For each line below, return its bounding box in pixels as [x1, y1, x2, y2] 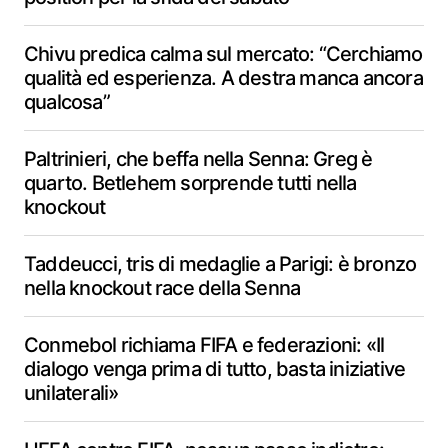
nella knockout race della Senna [24, 276, 301, 300]
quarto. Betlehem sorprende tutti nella [24, 171, 357, 195]
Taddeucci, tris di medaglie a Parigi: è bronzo [24, 252, 417, 276]
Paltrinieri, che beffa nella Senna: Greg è [24, 147, 373, 171]
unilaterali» [24, 381, 119, 405]
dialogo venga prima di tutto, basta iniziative [24, 357, 406, 381]
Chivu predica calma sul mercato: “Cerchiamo [24, 42, 423, 66]
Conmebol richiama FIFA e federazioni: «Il [24, 333, 385, 357]
